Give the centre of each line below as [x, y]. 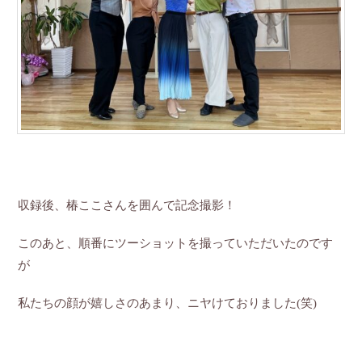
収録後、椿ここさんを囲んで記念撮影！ [127, 205]
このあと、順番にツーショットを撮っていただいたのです [176, 243]
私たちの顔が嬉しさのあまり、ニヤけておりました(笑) [168, 303]
